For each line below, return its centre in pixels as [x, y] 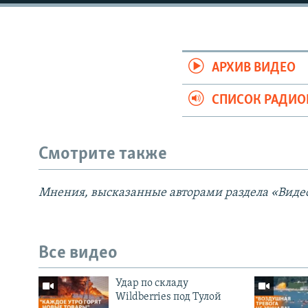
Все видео [78, 253]
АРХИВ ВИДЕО [254, 68]
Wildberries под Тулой [168, 297]
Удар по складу [152, 284]
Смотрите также [103, 155]
